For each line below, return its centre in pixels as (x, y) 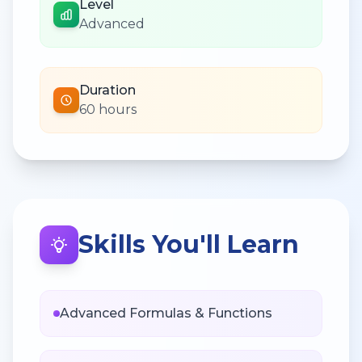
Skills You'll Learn (189, 244)
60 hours (108, 109)
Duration (107, 90)
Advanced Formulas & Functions (166, 313)
